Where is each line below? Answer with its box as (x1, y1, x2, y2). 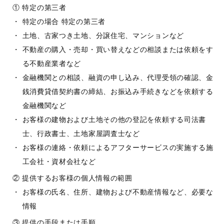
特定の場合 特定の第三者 (22, 17, 105, 25)
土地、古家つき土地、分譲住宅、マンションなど (22, 31, 184, 39)
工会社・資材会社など (22, 157, 96, 165)
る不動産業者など (22, 59, 81, 67)
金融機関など (22, 101, 66, 109)
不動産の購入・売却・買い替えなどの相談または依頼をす (22, 45, 213, 53)
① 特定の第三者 (12, 3, 66, 11)
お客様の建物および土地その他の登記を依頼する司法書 (22, 115, 206, 123)
